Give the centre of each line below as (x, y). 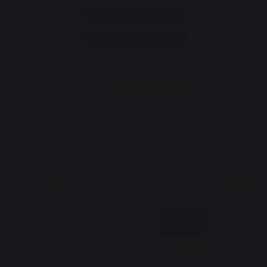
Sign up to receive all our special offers (134, 108)
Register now (134, 127)
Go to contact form (134, 38)
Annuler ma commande (134, 14)
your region (134, 188)
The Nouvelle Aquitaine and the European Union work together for (134, 178)
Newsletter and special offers (134, 91)
